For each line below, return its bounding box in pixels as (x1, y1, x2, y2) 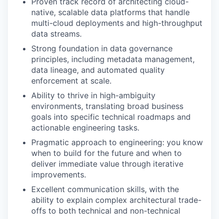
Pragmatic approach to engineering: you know (31, 137, 203, 148)
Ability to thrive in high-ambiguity (31, 90, 155, 101)
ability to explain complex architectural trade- (31, 195, 201, 205)
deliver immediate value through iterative (31, 159, 183, 169)
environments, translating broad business (31, 101, 183, 111)
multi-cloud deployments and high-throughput (31, 18, 202, 28)
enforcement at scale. (31, 76, 111, 86)
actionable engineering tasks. (31, 123, 139, 133)
